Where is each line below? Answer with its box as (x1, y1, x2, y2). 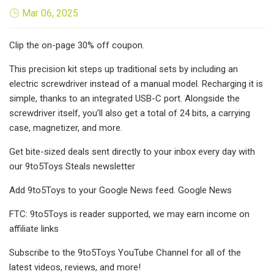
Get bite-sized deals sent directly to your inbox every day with (9, 146, 255, 157)
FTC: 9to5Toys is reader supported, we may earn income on (9, 208, 250, 220)
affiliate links (9, 223, 59, 234)
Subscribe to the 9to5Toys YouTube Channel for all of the (9, 246, 241, 258)
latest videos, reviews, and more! (9, 261, 141, 273)
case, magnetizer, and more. (9, 122, 122, 133)
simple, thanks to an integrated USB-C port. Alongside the (9, 92, 240, 104)
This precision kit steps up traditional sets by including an (9, 63, 238, 75)
